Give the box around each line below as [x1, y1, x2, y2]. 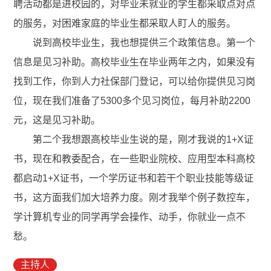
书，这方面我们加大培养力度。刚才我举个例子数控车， [13, 192, 256, 203]
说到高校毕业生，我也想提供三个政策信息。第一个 [13, 38, 256, 48]
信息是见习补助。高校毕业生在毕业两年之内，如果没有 [13, 57, 256, 68]
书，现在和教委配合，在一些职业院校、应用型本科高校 [13, 154, 256, 165]
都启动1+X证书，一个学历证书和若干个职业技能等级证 [13, 173, 254, 184]
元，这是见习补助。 [13, 115, 101, 126]
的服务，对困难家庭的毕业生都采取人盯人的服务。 [13, 18, 237, 29]
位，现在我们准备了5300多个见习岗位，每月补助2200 [13, 96, 251, 106]
